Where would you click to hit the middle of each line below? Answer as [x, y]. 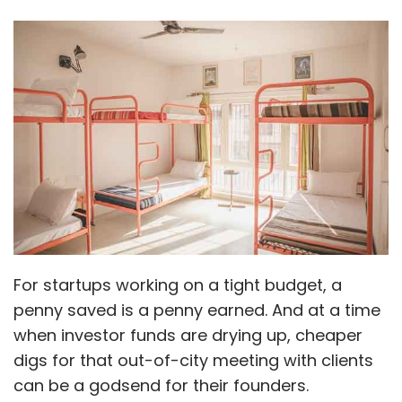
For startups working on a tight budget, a [178, 284]
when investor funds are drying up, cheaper [188, 335]
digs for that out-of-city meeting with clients [193, 360]
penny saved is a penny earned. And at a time [197, 310]
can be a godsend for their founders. [161, 385]
